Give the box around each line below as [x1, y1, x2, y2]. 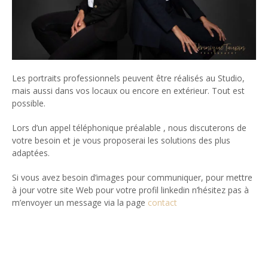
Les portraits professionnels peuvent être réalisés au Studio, [12, 72, 245, 84]
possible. [12, 98, 45, 109]
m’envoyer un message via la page [12, 197, 148, 209]
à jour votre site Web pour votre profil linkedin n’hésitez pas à [12, 184, 249, 196]
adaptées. [12, 147, 50, 159]
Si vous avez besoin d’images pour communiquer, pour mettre [12, 172, 252, 184]
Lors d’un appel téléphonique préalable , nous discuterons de [12, 122, 246, 134]
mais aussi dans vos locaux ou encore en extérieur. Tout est [12, 85, 245, 97]
